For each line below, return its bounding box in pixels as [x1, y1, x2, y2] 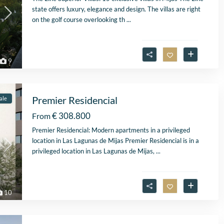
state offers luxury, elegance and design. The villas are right [32, 5, 200, 13]
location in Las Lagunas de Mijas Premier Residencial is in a [32, 136, 199, 145]
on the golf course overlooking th [32, 15, 126, 24]
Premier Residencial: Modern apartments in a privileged [32, 126, 190, 134]
